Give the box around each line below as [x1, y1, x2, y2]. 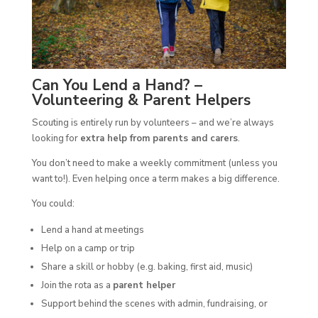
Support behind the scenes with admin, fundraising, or [40, 297, 268, 311]
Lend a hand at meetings [40, 224, 144, 237]
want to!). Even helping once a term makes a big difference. [31, 172, 280, 186]
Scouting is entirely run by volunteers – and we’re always [31, 116, 274, 130]
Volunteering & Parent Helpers [31, 90, 251, 111]
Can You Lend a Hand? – [31, 75, 202, 96]
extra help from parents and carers [79, 132, 238, 146]
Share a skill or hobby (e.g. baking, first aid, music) [40, 261, 253, 274]
